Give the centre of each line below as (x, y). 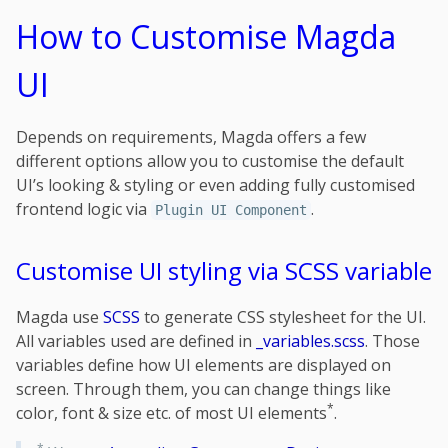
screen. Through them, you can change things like (203, 388)
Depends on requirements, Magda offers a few (191, 136)
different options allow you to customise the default (210, 160)
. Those (392, 340)
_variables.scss (310, 340)
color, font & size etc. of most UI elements (171, 412)
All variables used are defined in (136, 340)
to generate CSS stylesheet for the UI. (283, 316)
